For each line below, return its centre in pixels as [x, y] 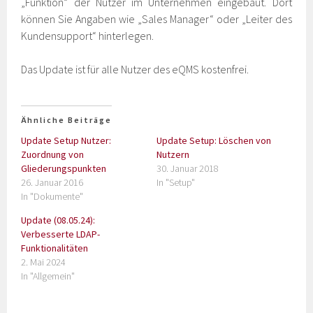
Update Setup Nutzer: [66, 140]
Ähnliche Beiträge [67, 120]
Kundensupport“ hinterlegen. [88, 36]
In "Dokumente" [52, 196]
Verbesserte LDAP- [61, 234]
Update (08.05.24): [58, 220]
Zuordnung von [53, 154]
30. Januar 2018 [188, 168]
